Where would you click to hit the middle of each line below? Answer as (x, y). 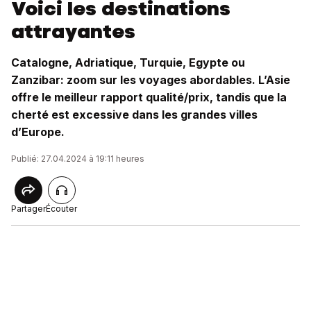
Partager (28, 209)
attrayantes (73, 31)
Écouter (61, 209)
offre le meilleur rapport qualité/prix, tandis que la (149, 97)
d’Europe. (38, 132)
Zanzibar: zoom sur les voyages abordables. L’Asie (151, 80)
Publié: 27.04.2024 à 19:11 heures (78, 159)
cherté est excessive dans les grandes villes (134, 115)
